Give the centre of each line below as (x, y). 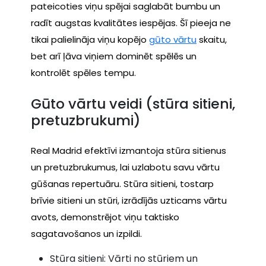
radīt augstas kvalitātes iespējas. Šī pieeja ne (131, 23)
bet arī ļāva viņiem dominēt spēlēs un (114, 56)
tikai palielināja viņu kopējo (90, 40)
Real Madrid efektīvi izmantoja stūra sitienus (129, 151)
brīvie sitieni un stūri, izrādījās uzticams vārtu (129, 201)
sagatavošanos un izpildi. (86, 234)
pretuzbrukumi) (86, 120)
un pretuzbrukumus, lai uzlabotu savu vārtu (125, 167)
